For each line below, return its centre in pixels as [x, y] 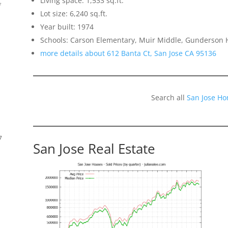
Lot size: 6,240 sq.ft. [74, 14]
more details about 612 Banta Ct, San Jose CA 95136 [128, 53]
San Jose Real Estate [94, 149]
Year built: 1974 [67, 27]
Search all [169, 98]
